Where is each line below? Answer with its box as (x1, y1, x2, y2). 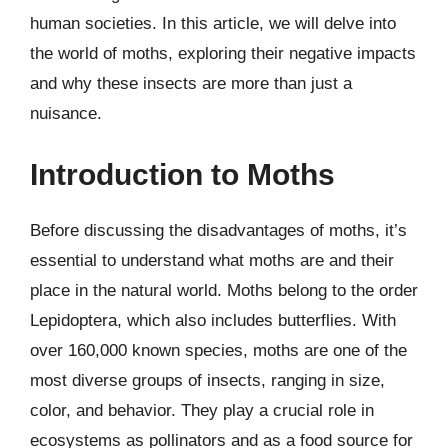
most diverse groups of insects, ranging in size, (30, 371, 385, 390)
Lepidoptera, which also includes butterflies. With (30, 311, 396, 330)
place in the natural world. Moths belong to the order (30, 281, 418, 300)
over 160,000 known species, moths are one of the (30, 341, 407, 360)
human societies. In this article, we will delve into (30, 13, 396, 33)
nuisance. (30, 103, 102, 123)
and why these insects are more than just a (30, 73, 352, 93)
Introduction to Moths (30, 158, 335, 191)
